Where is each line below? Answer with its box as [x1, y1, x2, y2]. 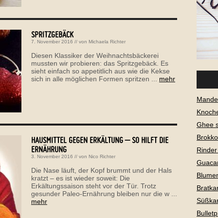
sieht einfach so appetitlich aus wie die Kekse [31, 67, 170, 75]
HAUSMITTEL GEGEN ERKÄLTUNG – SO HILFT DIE [31, 134, 168, 145]
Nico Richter [89, 153, 115, 159]
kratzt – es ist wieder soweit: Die [31, 174, 130, 182]
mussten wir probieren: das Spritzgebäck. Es [31, 59, 168, 67]
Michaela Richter [89, 38, 126, 44]
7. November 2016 [31, 38, 73, 44]
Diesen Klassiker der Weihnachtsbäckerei [31, 51, 159, 59]
